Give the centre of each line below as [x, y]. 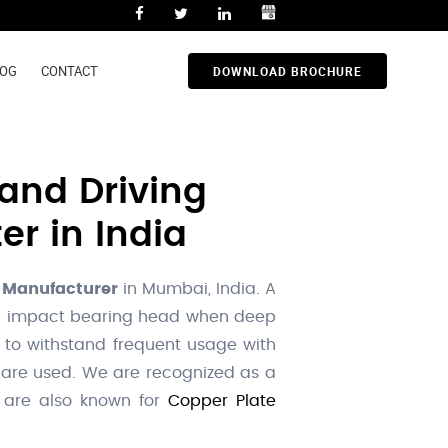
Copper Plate [222, 401]
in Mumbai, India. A [197, 289]
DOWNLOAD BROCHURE [287, 71]
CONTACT [70, 71]
